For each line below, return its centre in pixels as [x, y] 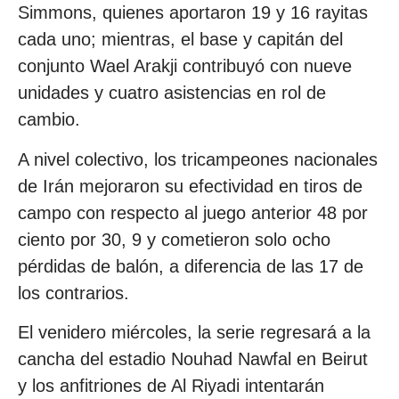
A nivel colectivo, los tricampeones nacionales [198, 159]
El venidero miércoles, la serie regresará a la [194, 333]
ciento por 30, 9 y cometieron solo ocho [174, 239]
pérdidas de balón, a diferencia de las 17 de [191, 266]
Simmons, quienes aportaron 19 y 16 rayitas [193, 13]
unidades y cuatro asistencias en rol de [172, 93]
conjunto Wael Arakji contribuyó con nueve [185, 66]
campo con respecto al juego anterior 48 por [193, 212]
